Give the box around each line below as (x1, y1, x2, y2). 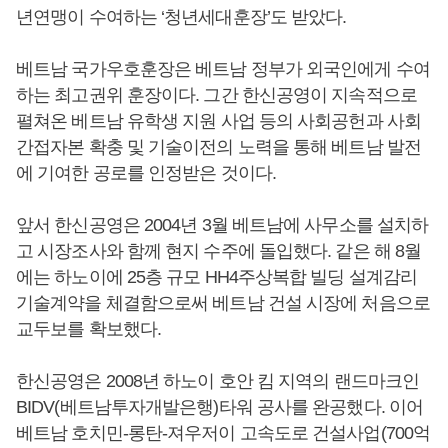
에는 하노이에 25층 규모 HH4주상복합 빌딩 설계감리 (16, 266, 418, 287)
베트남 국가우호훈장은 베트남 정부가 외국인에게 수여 (16, 58, 430, 79)
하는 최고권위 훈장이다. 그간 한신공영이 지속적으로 (16, 84, 417, 105)
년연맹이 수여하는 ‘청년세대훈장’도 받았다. (16, 6, 347, 27)
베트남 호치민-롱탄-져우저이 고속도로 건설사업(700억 (16, 422, 430, 443)
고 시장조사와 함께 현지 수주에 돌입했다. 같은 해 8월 (16, 240, 422, 261)
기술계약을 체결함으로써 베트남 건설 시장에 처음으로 (16, 292, 430, 313)
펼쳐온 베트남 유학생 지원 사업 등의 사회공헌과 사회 (16, 110, 421, 131)
